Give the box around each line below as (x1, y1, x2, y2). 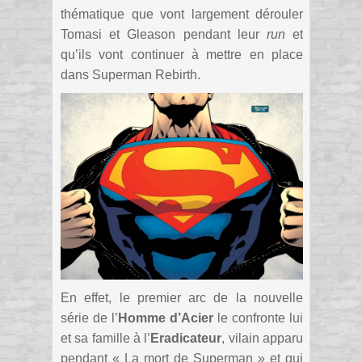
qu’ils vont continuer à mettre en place (61, 48, 303, 62)
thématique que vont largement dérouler (61, 7, 303, 22)
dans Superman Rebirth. (61, 68, 200, 82)
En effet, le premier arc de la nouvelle (61, 290, 303, 305)
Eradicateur (150, 330, 222, 345)
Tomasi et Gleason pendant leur (61, 27, 267, 42)
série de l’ (61, 310, 118, 325)
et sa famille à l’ (61, 330, 151, 345)
